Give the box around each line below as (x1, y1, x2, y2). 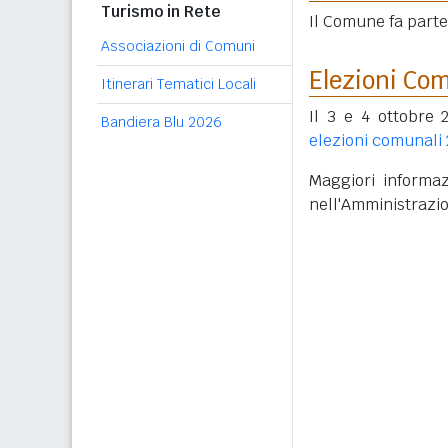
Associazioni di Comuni (101, 37, 255, 55)
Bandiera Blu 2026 (101, 113, 222, 131)
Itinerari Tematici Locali (101, 75, 256, 93)
